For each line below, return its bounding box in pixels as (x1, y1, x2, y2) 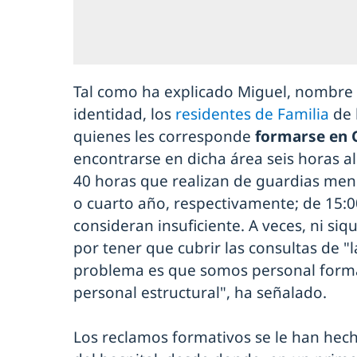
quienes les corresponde (73, 125, 255, 147)
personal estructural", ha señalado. (73, 281, 327, 303)
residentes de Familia (175, 103, 329, 124)
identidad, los (73, 103, 175, 124)
